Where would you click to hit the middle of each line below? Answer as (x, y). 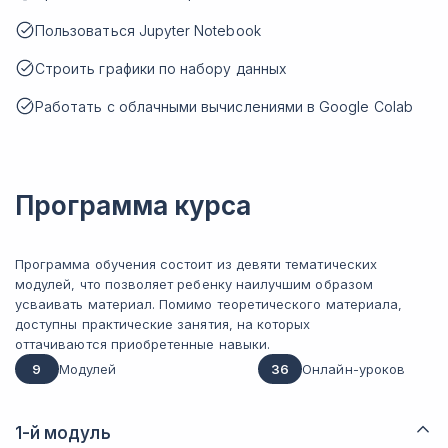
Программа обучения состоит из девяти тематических (196, 264)
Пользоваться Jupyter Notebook (148, 30)
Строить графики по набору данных (161, 68)
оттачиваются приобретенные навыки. (143, 344)
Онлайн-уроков (353, 369)
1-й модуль (63, 433)
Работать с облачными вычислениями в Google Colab (224, 106)
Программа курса (133, 205)
